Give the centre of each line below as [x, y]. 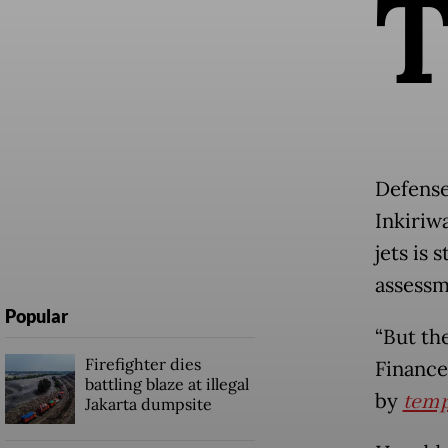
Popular [36, 315]
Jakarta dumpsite [148, 403]
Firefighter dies [142, 363]
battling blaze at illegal [166, 383]
